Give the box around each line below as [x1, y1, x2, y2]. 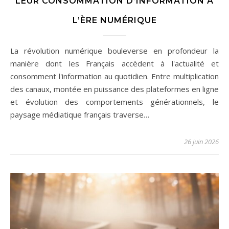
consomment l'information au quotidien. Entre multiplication [10, 71, 219, 82]
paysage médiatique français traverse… [10, 109, 149, 120]
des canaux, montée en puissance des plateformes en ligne [10, 84, 219, 95]
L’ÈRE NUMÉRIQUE [72, 15, 157, 26]
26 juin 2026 [184, 137, 219, 147]
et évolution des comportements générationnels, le [10, 97, 219, 107]
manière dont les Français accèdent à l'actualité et [10, 58, 219, 69]
